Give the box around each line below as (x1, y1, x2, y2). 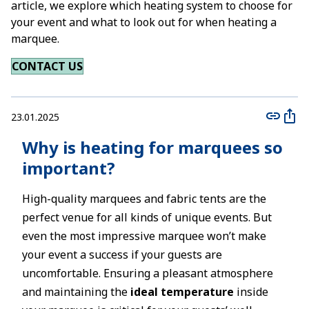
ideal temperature (130, 284, 234, 299)
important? (22, 157, 115, 179)
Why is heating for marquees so (22, 136, 283, 159)
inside (234, 284, 268, 299)
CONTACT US (12, 59, 83, 74)
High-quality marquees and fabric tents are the (22, 191, 266, 206)
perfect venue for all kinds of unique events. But (22, 210, 272, 225)
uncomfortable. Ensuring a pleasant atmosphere (22, 266, 273, 281)
